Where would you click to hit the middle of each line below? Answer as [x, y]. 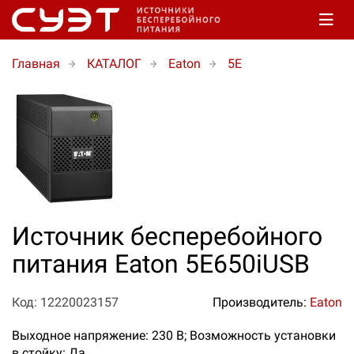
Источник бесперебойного [167, 236]
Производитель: [261, 302]
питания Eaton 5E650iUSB [161, 264]
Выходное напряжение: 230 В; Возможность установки [174, 335]
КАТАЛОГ [114, 64]
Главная [36, 64]
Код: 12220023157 [65, 302]
